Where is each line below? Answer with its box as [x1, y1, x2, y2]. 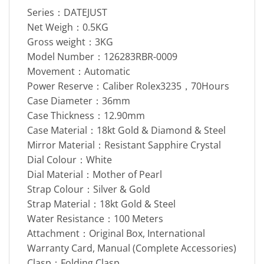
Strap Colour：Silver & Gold [27, 182, 150, 196]
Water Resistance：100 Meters [27, 212, 163, 225]
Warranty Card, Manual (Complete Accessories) [27, 241, 236, 255]
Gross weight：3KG [27, 35, 113, 48]
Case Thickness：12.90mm [27, 108, 145, 122]
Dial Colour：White [27, 153, 112, 166]
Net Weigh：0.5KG [27, 20, 108, 34]
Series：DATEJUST [27, 5, 107, 19]
